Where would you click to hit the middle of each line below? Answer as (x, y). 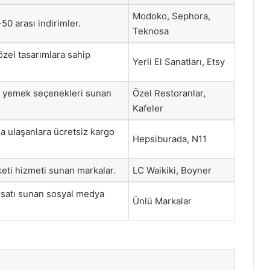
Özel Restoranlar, (169, 93)
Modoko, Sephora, (171, 16)
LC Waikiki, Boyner (172, 170)
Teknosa (151, 31)
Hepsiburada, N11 (170, 139)
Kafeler (148, 108)
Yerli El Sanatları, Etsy (179, 61)
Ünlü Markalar (162, 201)
